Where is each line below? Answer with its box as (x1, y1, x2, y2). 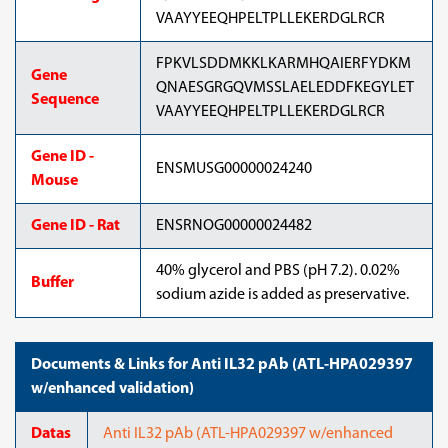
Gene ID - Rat (31, 218, 120, 234)
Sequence (31, 92, 99, 108)
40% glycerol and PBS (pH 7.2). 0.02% (156, 263, 400, 279)
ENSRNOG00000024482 (156, 218, 312, 234)
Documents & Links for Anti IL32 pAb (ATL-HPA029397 (31, 357, 413, 373)
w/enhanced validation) (31, 381, 194, 397)
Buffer (31, 275, 74, 291)
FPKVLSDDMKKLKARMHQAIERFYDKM (156, 56, 411, 72)
